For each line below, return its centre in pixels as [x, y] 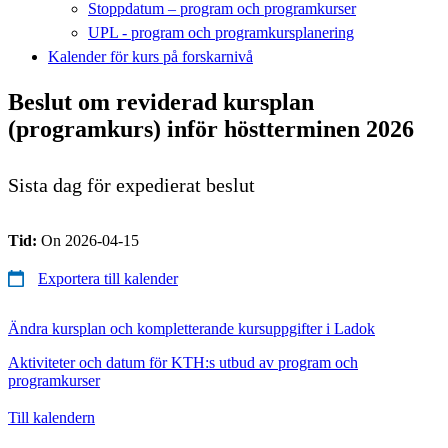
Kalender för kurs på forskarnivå [150, 56]
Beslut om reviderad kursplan [161, 101]
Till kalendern [51, 417]
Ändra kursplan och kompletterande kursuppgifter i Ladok [191, 328]
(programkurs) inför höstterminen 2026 [211, 128]
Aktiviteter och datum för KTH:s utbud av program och [183, 362]
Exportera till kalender [108, 278]
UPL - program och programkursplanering [221, 32]
